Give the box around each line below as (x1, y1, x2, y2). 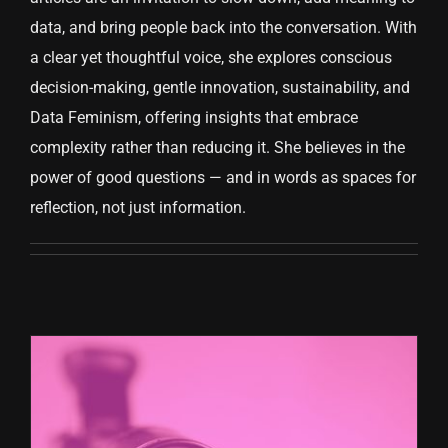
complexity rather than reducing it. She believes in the (30, 138, 405, 158)
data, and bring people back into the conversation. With (30, 18, 417, 38)
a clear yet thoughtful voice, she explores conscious (30, 48, 392, 68)
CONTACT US (24, 37, 119, 57)
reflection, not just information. (30, 198, 246, 218)
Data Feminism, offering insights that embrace (30, 108, 358, 128)
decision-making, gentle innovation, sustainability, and (30, 78, 410, 98)
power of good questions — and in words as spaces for (30, 168, 416, 188)
